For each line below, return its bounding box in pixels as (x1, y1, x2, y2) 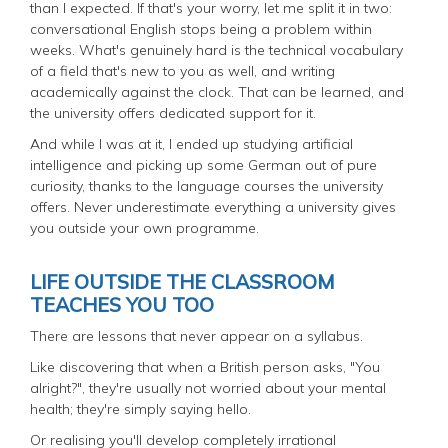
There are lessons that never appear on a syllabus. (30, 326, 363, 345)
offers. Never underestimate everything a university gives (30, 197, 396, 216)
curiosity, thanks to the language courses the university (30, 176, 383, 195)
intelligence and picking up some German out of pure (30, 155, 377, 174)
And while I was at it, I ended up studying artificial (30, 134, 353, 153)
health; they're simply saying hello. (30, 399, 251, 418)
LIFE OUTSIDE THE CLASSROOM (30, 268, 334, 294)
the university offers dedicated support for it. (30, 103, 316, 122)
